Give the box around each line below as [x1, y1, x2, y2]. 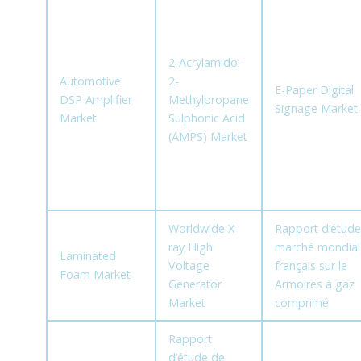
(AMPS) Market [168, 129, 247, 145]
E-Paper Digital [274, 82, 354, 98]
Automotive [59, 73, 121, 89]
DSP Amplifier [59, 92, 132, 108]
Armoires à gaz [274, 276, 355, 293]
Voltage [168, 258, 210, 274]
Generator [168, 276, 222, 293]
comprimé [274, 295, 329, 311]
